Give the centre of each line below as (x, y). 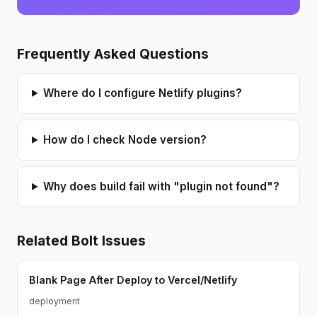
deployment (54, 301)
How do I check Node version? (125, 139)
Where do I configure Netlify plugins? (143, 93)
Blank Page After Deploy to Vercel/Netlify (133, 279)
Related (44, 240)
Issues (122, 240)
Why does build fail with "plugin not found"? (162, 186)
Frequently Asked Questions (113, 53)
